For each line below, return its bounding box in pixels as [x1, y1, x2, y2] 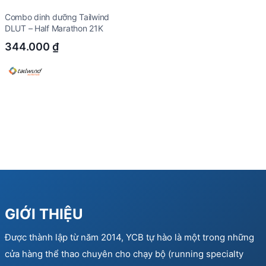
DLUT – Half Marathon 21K [5, 23, 103, 33]
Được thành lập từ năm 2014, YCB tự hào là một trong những [5, 231, 254, 243]
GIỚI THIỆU [5, 205, 83, 223]
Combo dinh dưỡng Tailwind [5, 11, 110, 22]
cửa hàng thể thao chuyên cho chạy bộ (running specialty [5, 248, 243, 259]
